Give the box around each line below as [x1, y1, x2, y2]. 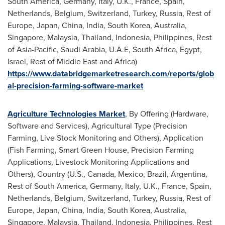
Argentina [171, 168, 205, 180]
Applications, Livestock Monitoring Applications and [8, 156, 189, 168]
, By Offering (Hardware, [125, 108, 208, 120]
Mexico [118, 168, 143, 180]
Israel [8, 56, 26, 67]
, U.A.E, [105, 44, 133, 55]
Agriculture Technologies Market [8, 108, 125, 120]
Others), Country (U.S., [8, 168, 87, 180]
